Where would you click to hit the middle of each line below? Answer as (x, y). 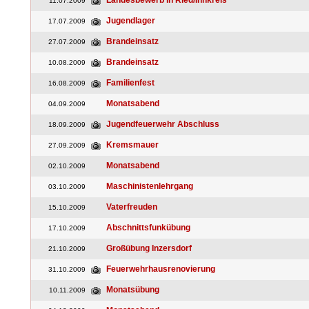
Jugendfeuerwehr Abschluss (163, 124)
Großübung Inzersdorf (149, 248)
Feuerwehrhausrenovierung (161, 269)
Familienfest (130, 83)
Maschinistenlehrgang (150, 186)
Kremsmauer (132, 145)
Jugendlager (131, 21)
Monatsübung (133, 290)
